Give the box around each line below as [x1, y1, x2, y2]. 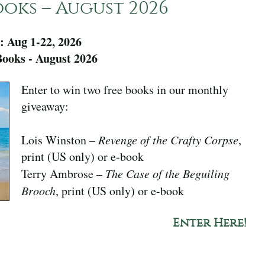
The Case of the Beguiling [105, 165, 230, 181]
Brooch [21, 182, 56, 198]
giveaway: [21, 98, 69, 114]
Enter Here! [173, 215, 247, 230]
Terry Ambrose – [21, 165, 105, 182]
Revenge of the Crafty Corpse [98, 131, 238, 147]
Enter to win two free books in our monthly [21, 81, 228, 98]
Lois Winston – [21, 131, 98, 148]
